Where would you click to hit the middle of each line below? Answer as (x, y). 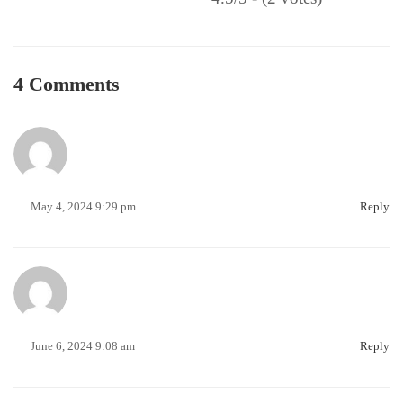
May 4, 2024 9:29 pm (83, 206)
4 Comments (67, 84)
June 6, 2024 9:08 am (83, 346)
